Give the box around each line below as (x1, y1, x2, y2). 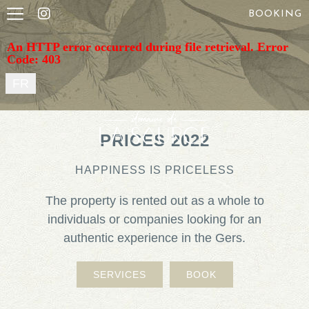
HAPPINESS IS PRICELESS (74, 164, 235, 177)
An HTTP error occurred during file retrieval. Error (7, 40, 288, 52)
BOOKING (248, 9, 302, 19)
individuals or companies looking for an (48, 212, 261, 227)
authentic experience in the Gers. (63, 231, 246, 246)
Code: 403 (7, 52, 61, 65)
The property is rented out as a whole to (45, 194, 264, 208)
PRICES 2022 (99, 131, 210, 150)
